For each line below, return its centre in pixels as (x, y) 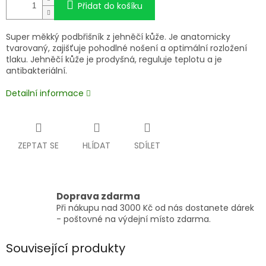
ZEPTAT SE (38, 146)
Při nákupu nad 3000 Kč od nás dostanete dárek (155, 208)
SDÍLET (147, 146)
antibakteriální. (39, 71)
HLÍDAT (96, 146)
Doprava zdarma (98, 197)
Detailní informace (45, 94)
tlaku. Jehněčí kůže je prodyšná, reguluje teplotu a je (114, 60)
